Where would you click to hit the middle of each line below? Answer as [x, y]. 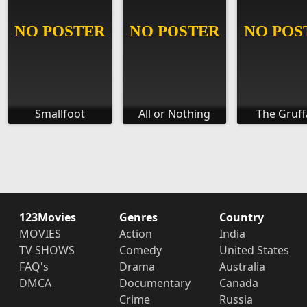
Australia [242, 267]
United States [254, 250]
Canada [238, 283]
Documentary [155, 283]
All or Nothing [174, 114]
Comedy [140, 250]
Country [241, 218]
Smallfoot [60, 114]
